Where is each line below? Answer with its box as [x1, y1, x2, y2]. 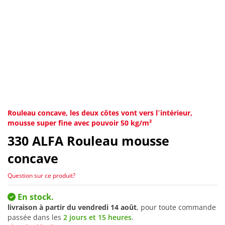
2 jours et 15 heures [63, 212, 132, 222]
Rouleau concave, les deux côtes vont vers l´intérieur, [8, 108, 192, 118]
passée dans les [8, 212, 63, 222]
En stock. [16, 191, 54, 202]
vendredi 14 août [78, 202, 137, 212]
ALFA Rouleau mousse [32, 132, 169, 150]
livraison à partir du [8, 202, 78, 212]
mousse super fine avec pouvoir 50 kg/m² [8, 118, 152, 128]
